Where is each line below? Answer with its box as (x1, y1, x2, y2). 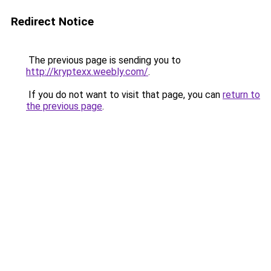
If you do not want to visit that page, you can (26, 89, 223, 100)
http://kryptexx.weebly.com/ (26, 66, 148, 77)
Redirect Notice (11, 15, 94, 28)
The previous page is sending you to (26, 54, 181, 66)
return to (223, 89, 260, 100)
